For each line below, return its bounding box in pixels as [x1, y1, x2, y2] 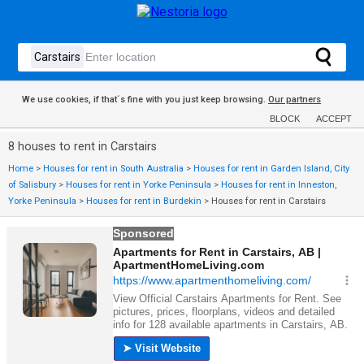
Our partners [267, 94, 321, 105]
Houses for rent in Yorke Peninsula [66, 180, 211, 190]
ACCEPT [316, 114, 352, 123]
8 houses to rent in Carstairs [8, 140, 157, 154]
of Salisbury [8, 180, 56, 190]
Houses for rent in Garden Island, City [193, 163, 349, 174]
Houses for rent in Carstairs [211, 196, 326, 206]
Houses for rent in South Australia [43, 163, 184, 174]
